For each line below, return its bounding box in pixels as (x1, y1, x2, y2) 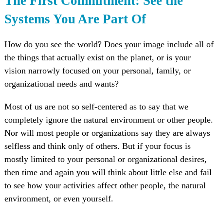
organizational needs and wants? (4, 79, 119, 89)
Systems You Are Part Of (4, 12, 146, 27)
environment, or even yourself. (4, 194, 113, 204)
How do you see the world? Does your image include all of (4, 39, 214, 50)
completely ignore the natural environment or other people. (4, 115, 213, 125)
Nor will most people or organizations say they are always (4, 128, 210, 138)
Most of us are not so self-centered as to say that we (4, 102, 188, 112)
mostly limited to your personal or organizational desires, (4, 154, 207, 164)
